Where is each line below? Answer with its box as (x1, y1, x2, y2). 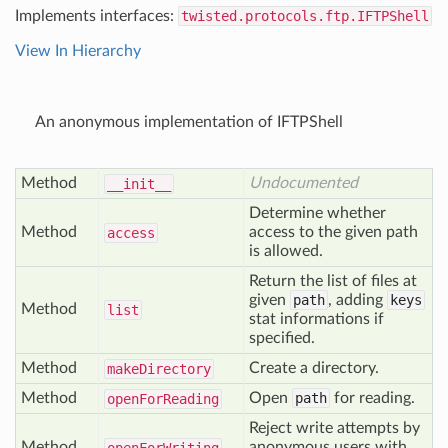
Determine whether (249, 205, 386, 221)
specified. (249, 330, 315, 346)
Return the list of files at (249, 273, 417, 289)
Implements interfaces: (15, 8, 178, 24)
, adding (328, 292, 387, 308)
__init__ (107, 176, 171, 192)
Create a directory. (249, 360, 379, 376)
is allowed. (249, 243, 323, 259)
